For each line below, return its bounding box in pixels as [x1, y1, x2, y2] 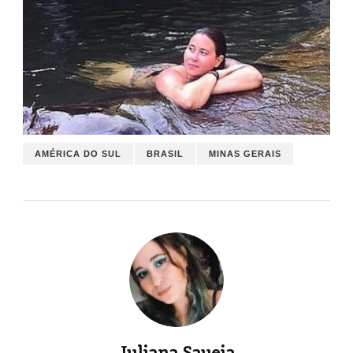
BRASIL [147, 149, 184, 159]
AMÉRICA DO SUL [35, 149, 121, 159]
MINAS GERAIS [209, 149, 281, 159]
